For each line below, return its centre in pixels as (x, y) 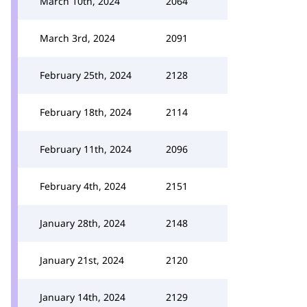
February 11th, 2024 (86, 149)
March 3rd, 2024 (77, 38)
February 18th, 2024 (86, 112)
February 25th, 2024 (86, 75)
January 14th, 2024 (83, 297)
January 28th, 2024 (83, 223)
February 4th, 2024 (83, 186)
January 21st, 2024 (82, 260)
